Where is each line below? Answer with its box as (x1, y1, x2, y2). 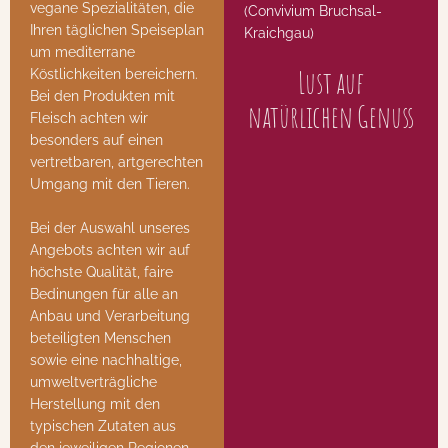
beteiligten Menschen (30, 330, 171, 347)
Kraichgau (244, 24, 310, 41)
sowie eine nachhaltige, (30, 352, 182, 369)
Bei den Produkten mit (30, 87, 175, 104)
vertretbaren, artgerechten (30, 153, 203, 170)
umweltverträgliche (30, 374, 157, 391)
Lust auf (298, 64, 364, 102)
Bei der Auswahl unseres (30, 220, 190, 237)
